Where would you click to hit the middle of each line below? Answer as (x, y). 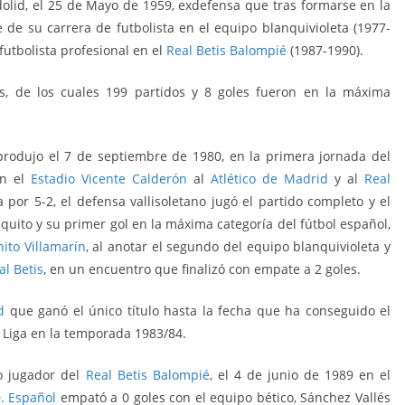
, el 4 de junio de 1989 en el (300, 375)
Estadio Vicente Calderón (112, 179)
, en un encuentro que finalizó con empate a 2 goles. (202, 269)
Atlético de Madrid (269, 179)
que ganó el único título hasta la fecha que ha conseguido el (198, 311)
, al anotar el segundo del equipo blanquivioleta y (238, 247)
